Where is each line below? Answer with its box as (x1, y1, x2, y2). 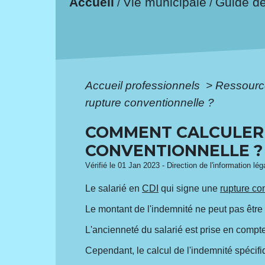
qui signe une (159, 183, 221, 193)
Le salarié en (85, 183, 143, 193)
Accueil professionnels (85, 79, 203, 92)
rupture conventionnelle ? (85, 96, 215, 109)
